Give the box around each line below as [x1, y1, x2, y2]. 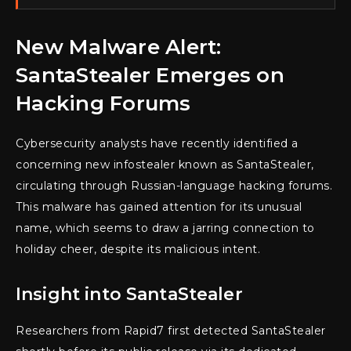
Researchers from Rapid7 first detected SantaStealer [16, 324, 326, 338]
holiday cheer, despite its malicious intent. [16, 242, 260, 257]
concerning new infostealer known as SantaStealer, [16, 157, 314, 172]
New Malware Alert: [16, 34, 222, 60]
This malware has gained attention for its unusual [16, 200, 302, 215]
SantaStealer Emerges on [16, 63, 284, 89]
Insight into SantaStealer [16, 284, 243, 306]
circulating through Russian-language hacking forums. [16, 179, 332, 194]
